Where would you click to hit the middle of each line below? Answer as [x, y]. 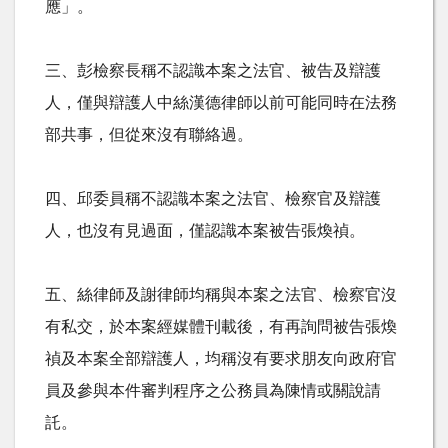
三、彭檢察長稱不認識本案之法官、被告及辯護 [213, 70]
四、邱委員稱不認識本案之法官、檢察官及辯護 [213, 198]
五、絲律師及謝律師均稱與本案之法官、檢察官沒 [221, 294]
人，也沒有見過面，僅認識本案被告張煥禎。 [205, 230]
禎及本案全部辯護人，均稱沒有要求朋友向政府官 [221, 358]
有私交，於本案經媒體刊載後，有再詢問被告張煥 [221, 326]
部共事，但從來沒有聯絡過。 [149, 134]
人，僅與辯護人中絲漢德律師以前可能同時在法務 [221, 102]
